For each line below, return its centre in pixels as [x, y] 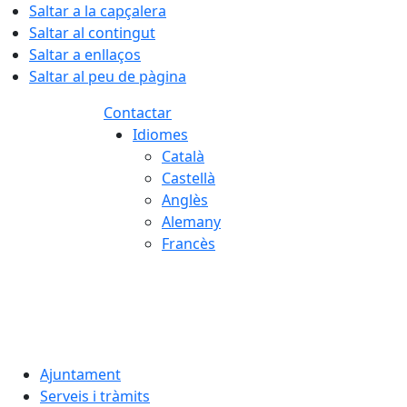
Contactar [138, 113]
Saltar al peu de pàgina [108, 76]
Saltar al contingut [92, 33]
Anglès [185, 200]
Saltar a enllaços [85, 55]
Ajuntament [80, 374]
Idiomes [160, 134]
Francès [189, 243]
